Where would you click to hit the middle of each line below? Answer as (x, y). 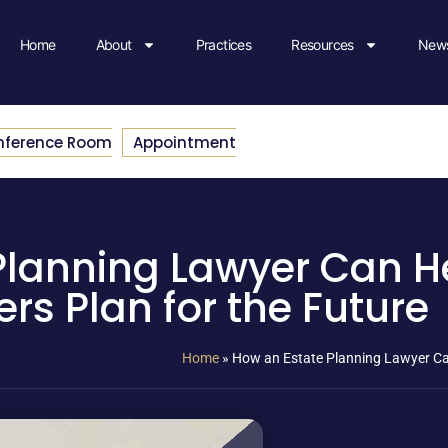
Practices (223, 45)
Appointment (184, 142)
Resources (322, 45)
